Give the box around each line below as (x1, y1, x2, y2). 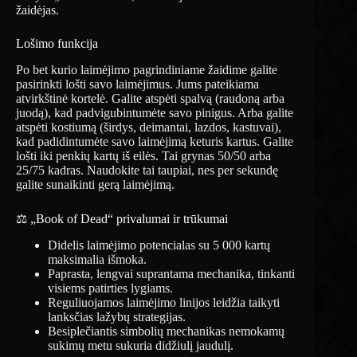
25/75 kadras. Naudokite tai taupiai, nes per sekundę (16, 163, 278, 177)
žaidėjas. (16, 3, 59, 18)
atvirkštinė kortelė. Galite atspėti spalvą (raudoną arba (16, 91, 284, 105)
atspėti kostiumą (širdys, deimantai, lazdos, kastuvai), (16, 120, 281, 134)
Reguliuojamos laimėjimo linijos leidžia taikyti (48, 295, 280, 309)
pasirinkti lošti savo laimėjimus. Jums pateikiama (16, 76, 259, 91)
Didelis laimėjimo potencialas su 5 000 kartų (48, 237, 270, 252)
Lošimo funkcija (16, 37, 98, 51)
